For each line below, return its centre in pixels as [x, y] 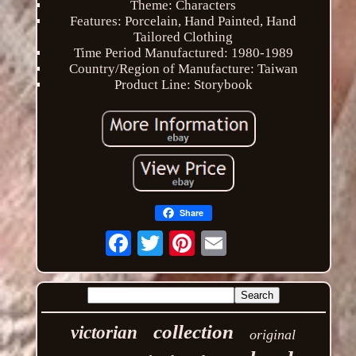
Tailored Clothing [184, 37]
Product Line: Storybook [183, 84]
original [273, 334]
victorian [104, 332]
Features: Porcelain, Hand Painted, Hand [184, 21]
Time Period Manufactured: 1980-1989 [183, 52]
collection [194, 331]
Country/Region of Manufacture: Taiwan [183, 68]
